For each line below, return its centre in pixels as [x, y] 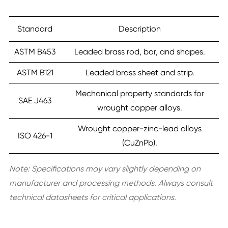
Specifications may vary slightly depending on [115, 169]
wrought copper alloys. [140, 108]
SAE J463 [35, 101]
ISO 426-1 [35, 136]
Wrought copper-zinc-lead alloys [140, 129]
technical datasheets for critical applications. [92, 197]
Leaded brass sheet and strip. [140, 73]
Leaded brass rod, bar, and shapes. [140, 52]
